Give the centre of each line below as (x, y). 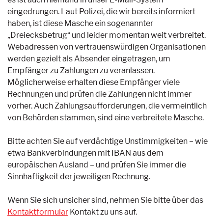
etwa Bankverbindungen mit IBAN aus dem (85, 153)
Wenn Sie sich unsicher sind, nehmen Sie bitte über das (105, 200)
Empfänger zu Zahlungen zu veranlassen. (81, 70)
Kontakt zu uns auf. (103, 212)
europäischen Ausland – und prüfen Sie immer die (97, 165)
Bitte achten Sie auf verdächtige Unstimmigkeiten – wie (108, 141)
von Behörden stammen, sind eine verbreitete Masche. (106, 117)
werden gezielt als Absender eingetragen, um (89, 58)
